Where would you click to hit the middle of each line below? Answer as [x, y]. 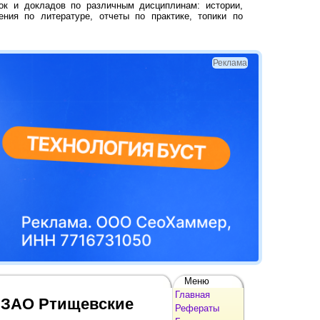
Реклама [230, 63]
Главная [192, 294]
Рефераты [197, 308]
